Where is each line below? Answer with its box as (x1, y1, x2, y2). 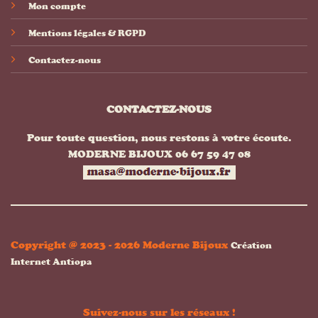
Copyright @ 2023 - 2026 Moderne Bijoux (11, 238, 231, 251)
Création (231, 239, 272, 251)
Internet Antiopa (11, 256, 92, 267)
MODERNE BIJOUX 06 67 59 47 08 (67, 148, 251, 160)
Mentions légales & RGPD (28, 27, 146, 38)
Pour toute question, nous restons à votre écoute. (26, 131, 292, 144)
